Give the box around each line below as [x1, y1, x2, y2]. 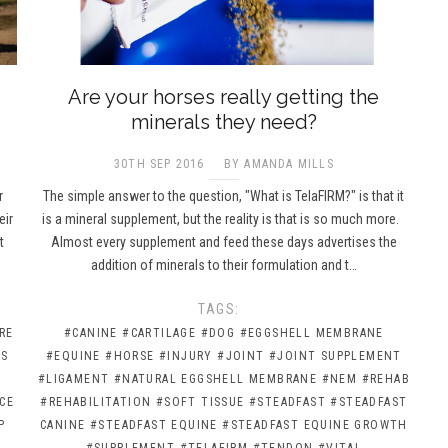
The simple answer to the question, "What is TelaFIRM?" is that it [43, 187, 405, 204]
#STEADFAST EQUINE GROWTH [222, 417, 408, 432]
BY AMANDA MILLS [223, 156, 334, 171]
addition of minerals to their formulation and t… [90, 256, 357, 273]
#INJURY [159, 348, 213, 363]
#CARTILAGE [122, 325, 197, 340]
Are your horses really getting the [68, 84, 380, 109]
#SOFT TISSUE [155, 394, 245, 409]
